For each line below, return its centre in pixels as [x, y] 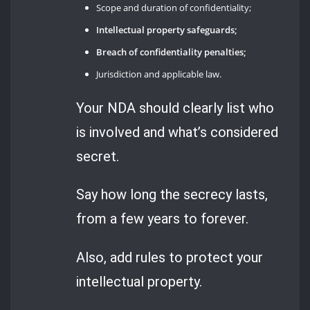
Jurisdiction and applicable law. [159, 74]
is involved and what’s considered [177, 133]
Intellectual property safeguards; [167, 30]
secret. [98, 157]
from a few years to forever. [163, 219]
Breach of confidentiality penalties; [172, 52]
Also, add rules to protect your [170, 257]
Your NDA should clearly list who [175, 108]
